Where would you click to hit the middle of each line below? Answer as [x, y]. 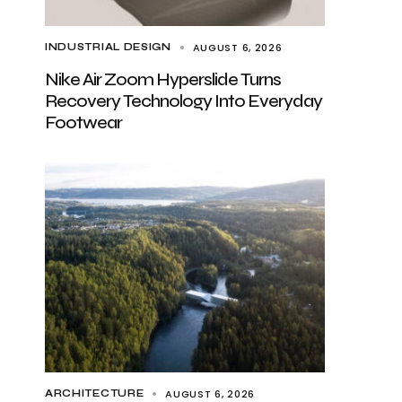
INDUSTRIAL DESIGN [108, 47]
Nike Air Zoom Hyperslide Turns [163, 79]
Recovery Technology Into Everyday [184, 101]
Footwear [83, 122]
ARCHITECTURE [95, 393]
